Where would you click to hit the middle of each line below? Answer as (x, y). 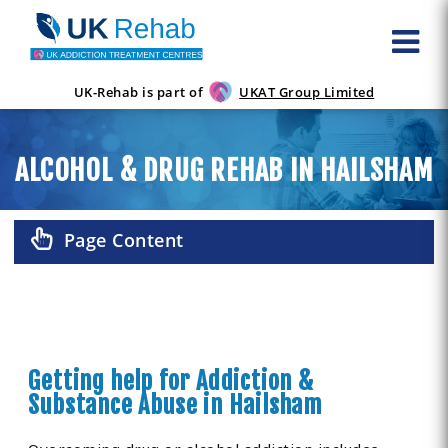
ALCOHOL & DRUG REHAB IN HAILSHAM (224, 171)
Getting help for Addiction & (171, 381)
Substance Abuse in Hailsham (175, 405)
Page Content (123, 240)
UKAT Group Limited (307, 92)
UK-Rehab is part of (138, 92)
